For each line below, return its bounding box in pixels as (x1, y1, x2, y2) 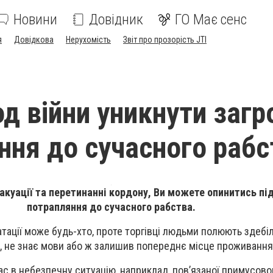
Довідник (89, 11, 143, 28)
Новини (13, 11, 57, 28)
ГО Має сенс (175, 11, 247, 28)
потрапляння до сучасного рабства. (26, 200, 196, 213)
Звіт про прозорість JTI (123, 35, 207, 44)
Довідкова (14, 35, 54, 44)
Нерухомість (66, 35, 111, 44)
